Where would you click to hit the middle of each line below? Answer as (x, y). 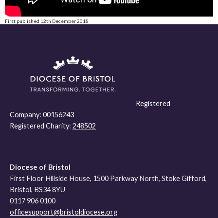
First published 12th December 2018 (46, 21)
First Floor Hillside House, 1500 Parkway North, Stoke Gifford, (108, 179)
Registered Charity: (41, 126)
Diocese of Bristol (40, 167)
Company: (26, 114)
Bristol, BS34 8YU (37, 190)
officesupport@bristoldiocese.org (64, 212)
